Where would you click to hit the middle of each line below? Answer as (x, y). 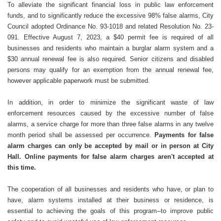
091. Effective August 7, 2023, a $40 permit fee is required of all (110, 37)
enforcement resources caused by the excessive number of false (110, 113)
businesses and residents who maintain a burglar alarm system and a (110, 48)
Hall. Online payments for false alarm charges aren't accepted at (110, 157)
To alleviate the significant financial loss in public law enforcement (110, 5)
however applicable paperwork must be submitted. (79, 81)
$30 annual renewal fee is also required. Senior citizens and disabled (110, 59)
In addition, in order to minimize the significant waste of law (110, 102)
